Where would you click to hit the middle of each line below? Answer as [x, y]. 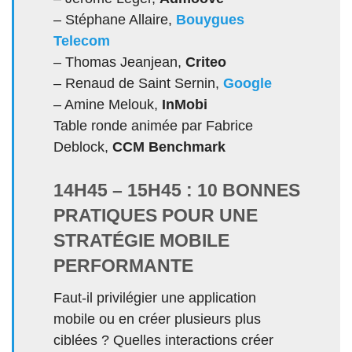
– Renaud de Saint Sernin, [138, 84]
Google [247, 84]
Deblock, [83, 147]
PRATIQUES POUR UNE [156, 216]
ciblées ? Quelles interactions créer [163, 340]
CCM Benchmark [169, 147]
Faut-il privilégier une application [155, 297]
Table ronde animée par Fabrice [153, 126]
